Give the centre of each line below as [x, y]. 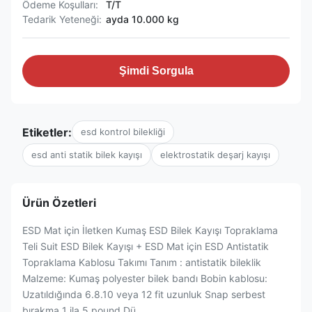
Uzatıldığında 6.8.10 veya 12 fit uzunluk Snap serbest [144, 294]
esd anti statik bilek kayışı [87, 155]
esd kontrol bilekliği [123, 132]
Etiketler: [47, 132]
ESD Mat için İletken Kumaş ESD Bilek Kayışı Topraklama [150, 230]
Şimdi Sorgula [156, 71]
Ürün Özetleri [59, 203]
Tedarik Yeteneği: [62, 19]
